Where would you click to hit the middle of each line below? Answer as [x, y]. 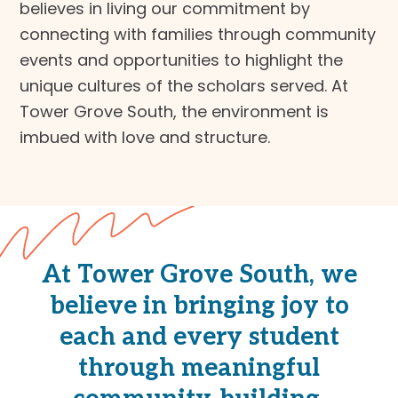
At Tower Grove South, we [199, 275]
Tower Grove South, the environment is [175, 111]
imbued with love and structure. [145, 137]
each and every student [199, 337]
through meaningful [199, 368]
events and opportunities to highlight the [182, 60]
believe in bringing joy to [199, 306]
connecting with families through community [198, 34]
